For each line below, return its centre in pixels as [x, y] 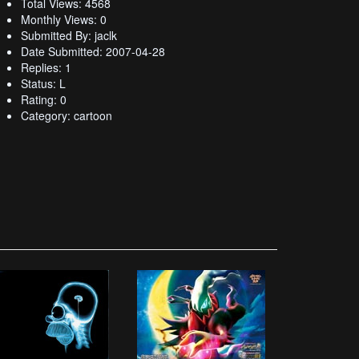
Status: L [43, 83]
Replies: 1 [46, 67]
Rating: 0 [44, 99]
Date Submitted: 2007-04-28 [93, 51]
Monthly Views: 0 [64, 19]
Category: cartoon [67, 115]
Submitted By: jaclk [69, 35]
